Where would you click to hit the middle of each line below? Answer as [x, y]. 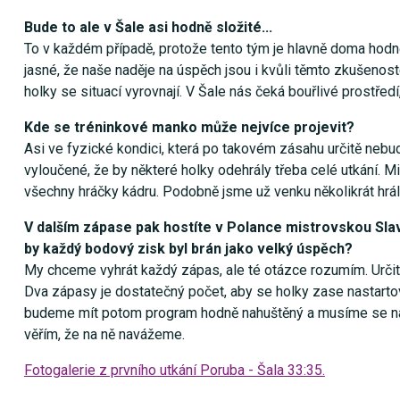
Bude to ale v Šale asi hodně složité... [148, 28]
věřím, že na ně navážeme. [104, 335]
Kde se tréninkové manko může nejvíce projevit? [189, 128]
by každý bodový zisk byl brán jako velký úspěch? [188, 249]
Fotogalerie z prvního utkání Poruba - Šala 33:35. [174, 371]
